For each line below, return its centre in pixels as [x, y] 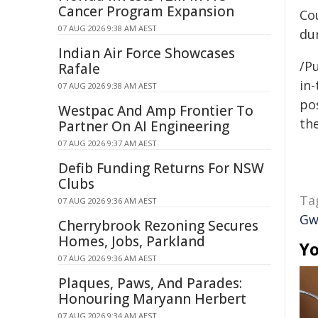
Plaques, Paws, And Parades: [150, 283]
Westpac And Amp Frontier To [156, 111]
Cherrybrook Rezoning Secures [158, 226]
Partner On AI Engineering [144, 126]
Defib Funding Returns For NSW [161, 168]
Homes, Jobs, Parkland [132, 241]
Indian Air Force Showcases [147, 53]
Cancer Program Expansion [146, 11]
